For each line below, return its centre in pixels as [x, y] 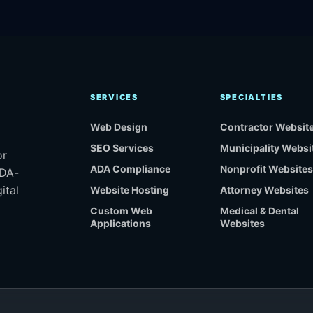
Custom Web [121, 211]
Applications [120, 224]
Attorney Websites [264, 190]
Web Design [118, 127]
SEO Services [122, 148]
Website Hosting [129, 190]
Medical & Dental [259, 211]
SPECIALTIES [252, 97]
